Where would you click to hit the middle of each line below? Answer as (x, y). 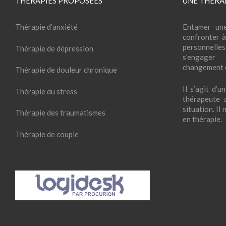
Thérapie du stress (46, 91)
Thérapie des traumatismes (60, 113)
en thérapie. (203, 119)
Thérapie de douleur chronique (66, 70)
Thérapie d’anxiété (46, 27)
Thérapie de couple (47, 134)
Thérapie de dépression (54, 48)
